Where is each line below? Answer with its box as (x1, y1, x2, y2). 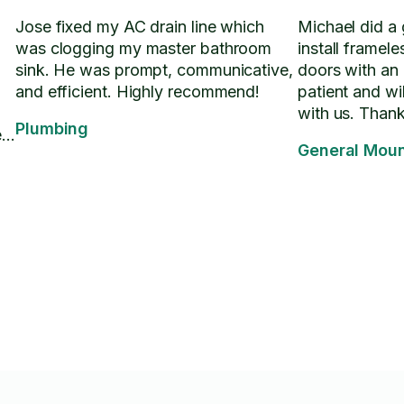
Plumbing (15, 119, 89, 138)
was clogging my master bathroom (15, 39, 272, 58)
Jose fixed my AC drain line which (15, 17, 265, 36)
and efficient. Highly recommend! (15, 82, 261, 101)
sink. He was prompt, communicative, (15, 60, 293, 79)
